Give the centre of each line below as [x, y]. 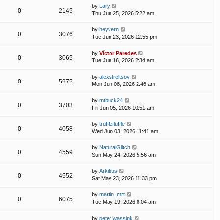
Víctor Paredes [118, 53]
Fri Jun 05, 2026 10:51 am [123, 108]
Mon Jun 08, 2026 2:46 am [124, 84]
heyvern [109, 30]
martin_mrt [112, 195]
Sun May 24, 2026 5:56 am [124, 155]
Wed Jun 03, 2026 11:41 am [125, 131]
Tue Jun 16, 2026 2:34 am [123, 61]
